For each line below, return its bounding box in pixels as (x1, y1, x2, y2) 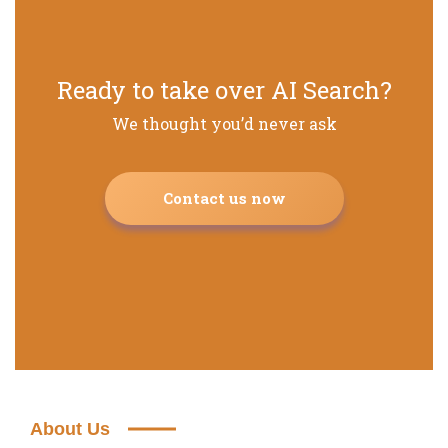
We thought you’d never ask (111, 112, 337, 134)
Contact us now (162, 187, 286, 208)
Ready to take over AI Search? (56, 73, 392, 106)
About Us (30, 418, 110, 439)
